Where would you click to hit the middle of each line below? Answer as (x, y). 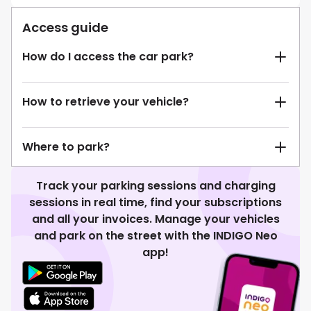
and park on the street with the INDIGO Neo (155, 236)
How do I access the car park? (108, 57)
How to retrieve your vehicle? (106, 102)
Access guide (65, 28)
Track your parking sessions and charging (155, 186)
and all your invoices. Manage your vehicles (155, 219)
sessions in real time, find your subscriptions (155, 203)
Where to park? (66, 147)
